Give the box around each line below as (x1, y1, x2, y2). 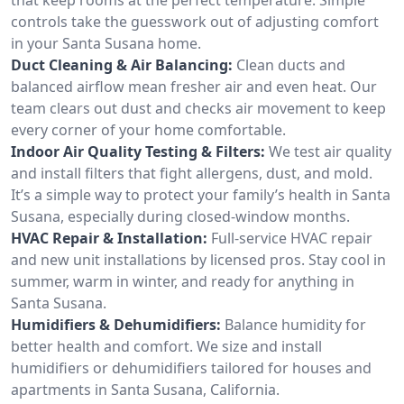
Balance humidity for (225, 314, 366, 335)
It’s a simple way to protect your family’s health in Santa (11, 184, 390, 205)
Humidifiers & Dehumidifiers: (11, 314, 221, 335)
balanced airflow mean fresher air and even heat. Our (11, 76, 377, 96)
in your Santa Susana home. (11, 32, 201, 53)
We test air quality (269, 141, 391, 161)
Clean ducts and (236, 54, 345, 75)
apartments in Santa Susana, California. (11, 379, 280, 399)
